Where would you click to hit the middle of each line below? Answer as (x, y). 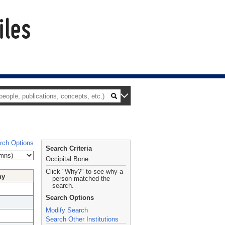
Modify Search (67, 210)
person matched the (81, 179)
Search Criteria (69, 148)
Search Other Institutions (82, 219)
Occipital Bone (67, 159)
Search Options (70, 198)
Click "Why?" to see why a (84, 172)
